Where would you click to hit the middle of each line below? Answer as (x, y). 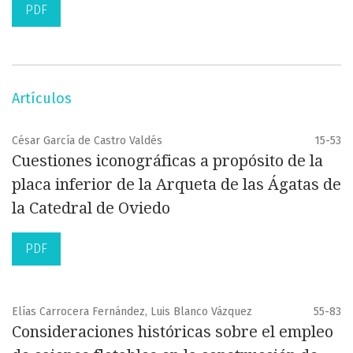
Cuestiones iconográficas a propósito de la (167, 161)
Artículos (42, 99)
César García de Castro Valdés (87, 141)
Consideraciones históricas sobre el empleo (173, 332)
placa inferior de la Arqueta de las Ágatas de (176, 185)
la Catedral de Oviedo (91, 208)
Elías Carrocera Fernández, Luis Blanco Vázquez (132, 312)
